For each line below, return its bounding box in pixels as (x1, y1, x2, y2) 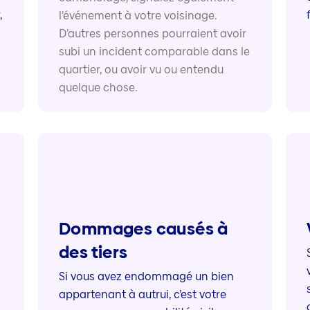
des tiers (58, 241, 128, 264)
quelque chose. (58, 79, 138, 95)
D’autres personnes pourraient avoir (58, 25, 246, 42)
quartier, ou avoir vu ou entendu (58, 61, 224, 77)
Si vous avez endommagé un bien (58, 268, 234, 285)
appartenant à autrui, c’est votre (58, 286, 226, 303)
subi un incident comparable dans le (58, 43, 250, 60)
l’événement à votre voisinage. (58, 7, 217, 24)
